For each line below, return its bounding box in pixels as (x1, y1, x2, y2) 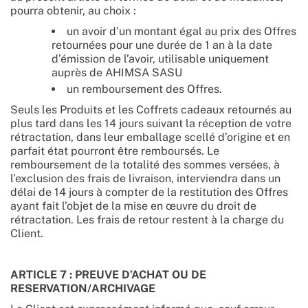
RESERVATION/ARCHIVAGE (10, 282, 155, 295)
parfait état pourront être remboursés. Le (10, 144, 219, 157)
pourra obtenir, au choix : (10, 4, 136, 17)
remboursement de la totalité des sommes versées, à (10, 158, 280, 171)
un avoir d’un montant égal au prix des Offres (67, 25, 296, 38)
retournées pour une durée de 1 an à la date (52, 38, 272, 52)
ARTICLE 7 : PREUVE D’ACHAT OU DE (10, 268, 206, 281)
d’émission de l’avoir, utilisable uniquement (52, 52, 269, 65)
